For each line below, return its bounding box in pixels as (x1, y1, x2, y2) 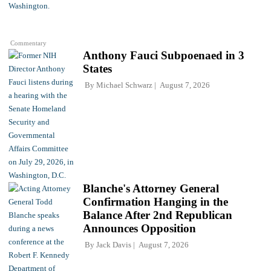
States (83, 62, 112, 76)
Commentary (10, 39, 47, 47)
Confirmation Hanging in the (83, 195, 228, 209)
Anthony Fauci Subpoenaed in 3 (83, 49, 244, 62)
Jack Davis (96, 240, 131, 250)
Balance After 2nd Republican (83, 209, 232, 222)
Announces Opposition (83, 222, 196, 235)
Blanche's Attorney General (83, 182, 219, 195)
